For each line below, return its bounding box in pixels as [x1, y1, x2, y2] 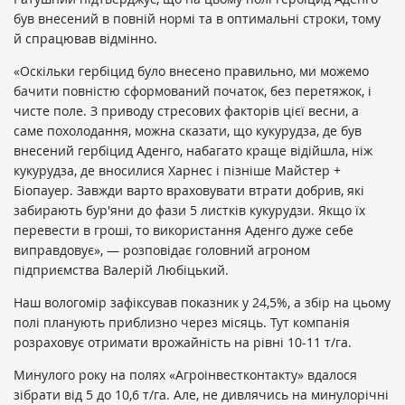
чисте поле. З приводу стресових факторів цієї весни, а [14, 102, 359, 120]
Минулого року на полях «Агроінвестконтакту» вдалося [14, 366, 357, 384]
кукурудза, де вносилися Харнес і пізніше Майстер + [14, 162, 341, 180]
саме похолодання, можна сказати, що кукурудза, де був [14, 122, 362, 140]
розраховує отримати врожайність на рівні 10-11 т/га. [14, 334, 352, 352]
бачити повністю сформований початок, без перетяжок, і [14, 82, 372, 100]
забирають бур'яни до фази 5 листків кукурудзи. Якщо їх [14, 202, 365, 220]
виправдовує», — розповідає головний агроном [14, 241, 310, 259]
